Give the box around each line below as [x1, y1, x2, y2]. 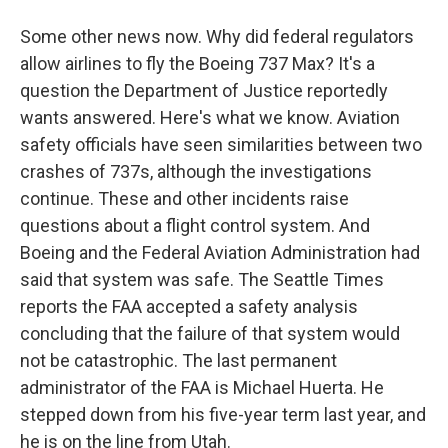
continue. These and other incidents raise [20, 188, 349, 209]
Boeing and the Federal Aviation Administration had [20, 242, 420, 263]
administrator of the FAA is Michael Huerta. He [20, 377, 384, 398]
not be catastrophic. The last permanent [20, 350, 337, 371]
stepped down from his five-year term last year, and [20, 404, 426, 425]
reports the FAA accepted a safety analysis [20, 296, 358, 317]
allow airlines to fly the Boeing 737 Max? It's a [20, 53, 375, 74]
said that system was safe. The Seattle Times [20, 269, 384, 290]
